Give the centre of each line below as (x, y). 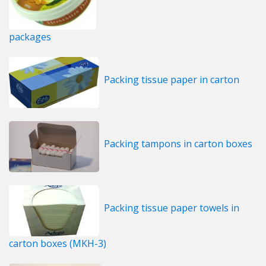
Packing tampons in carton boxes (178, 144)
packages (30, 37)
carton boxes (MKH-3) (58, 243)
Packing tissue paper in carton (172, 80)
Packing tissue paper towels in (172, 208)
